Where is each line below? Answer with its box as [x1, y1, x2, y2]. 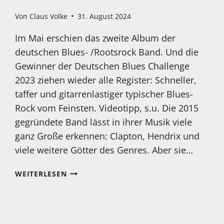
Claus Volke [29, 11, 67, 21]
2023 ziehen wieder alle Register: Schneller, [15, 73, 197, 86]
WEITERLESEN [15, 168, 67, 178]
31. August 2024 [77, 11, 131, 21]
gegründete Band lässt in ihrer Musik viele [15, 115, 192, 128]
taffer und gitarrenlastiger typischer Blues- [15, 87, 193, 100]
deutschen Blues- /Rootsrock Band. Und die [15, 45, 199, 58]
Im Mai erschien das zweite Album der [15, 31, 176, 44]
